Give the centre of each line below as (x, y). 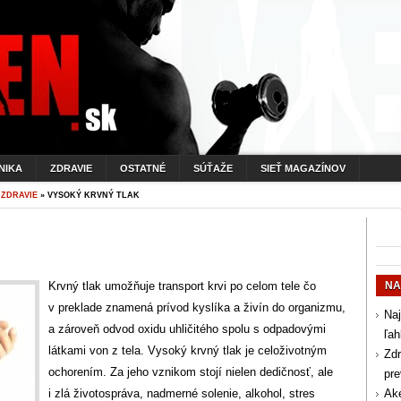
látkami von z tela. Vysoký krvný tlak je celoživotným (188, 350)
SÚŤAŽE (213, 168)
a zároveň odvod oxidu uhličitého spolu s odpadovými (187, 329)
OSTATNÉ (143, 168)
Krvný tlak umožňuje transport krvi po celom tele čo (182, 286)
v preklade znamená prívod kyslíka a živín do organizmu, (197, 307)
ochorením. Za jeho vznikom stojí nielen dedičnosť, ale (191, 372)
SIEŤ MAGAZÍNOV (303, 168)
